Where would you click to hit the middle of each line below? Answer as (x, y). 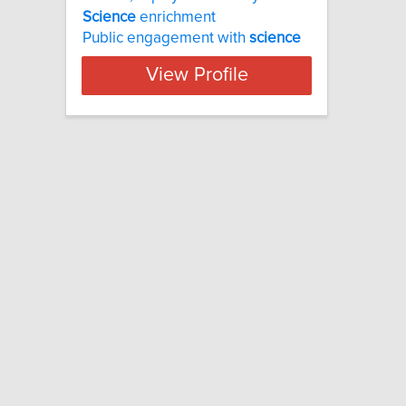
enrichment (176, 17)
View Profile (197, 76)
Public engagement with (166, 38)
